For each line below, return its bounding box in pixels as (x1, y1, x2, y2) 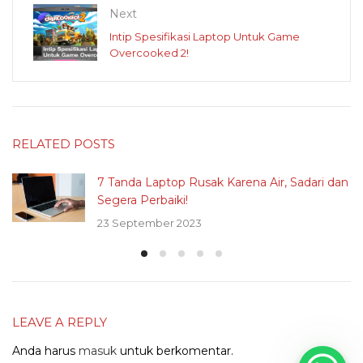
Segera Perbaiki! (97, 193, 188, 208)
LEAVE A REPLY (12, 314, 107, 331)
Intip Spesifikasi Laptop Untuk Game (109, 30, 300, 44)
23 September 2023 (97, 216, 202, 229)
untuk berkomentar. (117, 344, 233, 359)
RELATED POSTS (12, 136, 115, 152)
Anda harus (12, 344, 79, 359)
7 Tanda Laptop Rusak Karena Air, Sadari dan (97, 175, 348, 190)
